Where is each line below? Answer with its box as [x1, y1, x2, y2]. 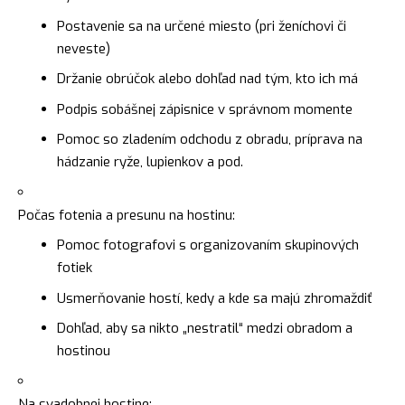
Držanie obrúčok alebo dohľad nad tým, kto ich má [56, 70, 358, 89]
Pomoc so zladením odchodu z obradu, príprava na [56, 130, 363, 149]
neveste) [56, 39, 110, 58]
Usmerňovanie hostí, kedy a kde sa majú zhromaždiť [56, 288, 372, 307]
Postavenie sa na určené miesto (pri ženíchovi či [56, 16, 346, 35]
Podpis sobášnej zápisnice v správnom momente [56, 99, 353, 118]
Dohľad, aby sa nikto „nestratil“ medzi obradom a [56, 319, 353, 338]
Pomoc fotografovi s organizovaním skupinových [56, 236, 359, 255]
